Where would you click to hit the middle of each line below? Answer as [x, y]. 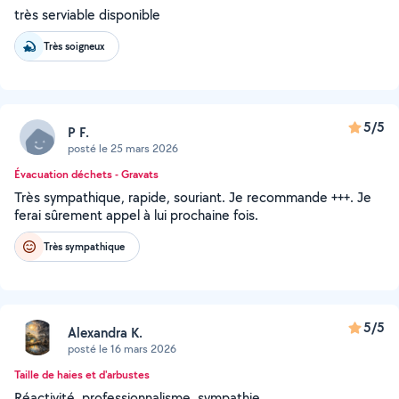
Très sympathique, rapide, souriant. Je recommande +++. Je [193, 197]
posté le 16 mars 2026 [122, 348]
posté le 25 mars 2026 [123, 148]
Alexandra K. [105, 332]
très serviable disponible [87, 15]
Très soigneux [74, 46]
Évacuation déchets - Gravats [86, 174]
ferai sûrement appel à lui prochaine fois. [136, 215]
